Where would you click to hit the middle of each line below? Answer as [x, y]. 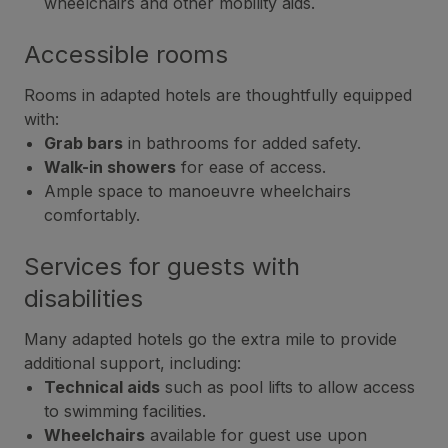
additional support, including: [132, 363]
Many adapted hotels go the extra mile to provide [210, 339]
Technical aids [102, 387]
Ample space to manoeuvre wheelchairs [197, 191]
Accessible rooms [126, 55]
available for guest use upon [256, 435]
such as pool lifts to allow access [287, 387]
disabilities [83, 299]
